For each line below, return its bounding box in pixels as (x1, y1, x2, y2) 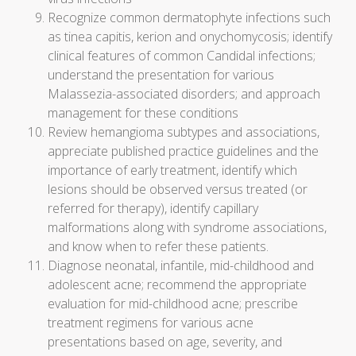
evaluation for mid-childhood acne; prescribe (48, 295, 298, 312)
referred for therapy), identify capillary (48, 199, 258, 217)
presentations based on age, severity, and (48, 333, 282, 350)
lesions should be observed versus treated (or (48, 180, 308, 198)
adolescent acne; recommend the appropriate (48, 276, 307, 293)
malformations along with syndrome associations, (48, 219, 327, 236)
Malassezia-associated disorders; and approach (48, 85, 320, 103)
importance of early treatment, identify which (48, 161, 297, 179)
